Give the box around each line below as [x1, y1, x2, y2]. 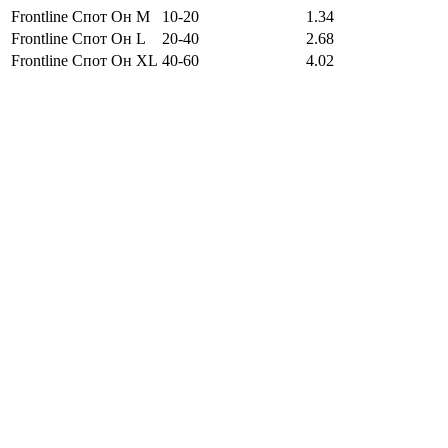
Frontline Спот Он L [11, 30, 146, 48]
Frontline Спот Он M [11, 8, 150, 26]
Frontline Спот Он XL [11, 52, 158, 70]
